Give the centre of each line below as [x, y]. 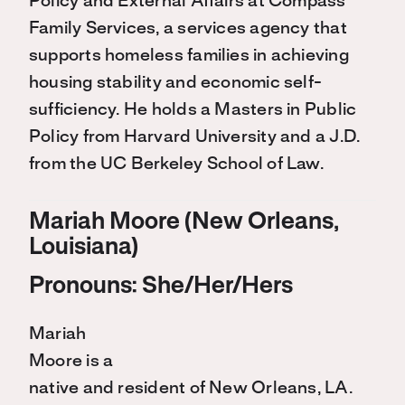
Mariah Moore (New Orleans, [184, 223]
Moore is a [71, 362]
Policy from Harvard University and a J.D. [195, 138]
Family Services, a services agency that [188, 29]
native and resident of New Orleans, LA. [191, 389]
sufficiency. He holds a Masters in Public [193, 111]
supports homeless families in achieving [189, 57]
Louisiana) [84, 248]
